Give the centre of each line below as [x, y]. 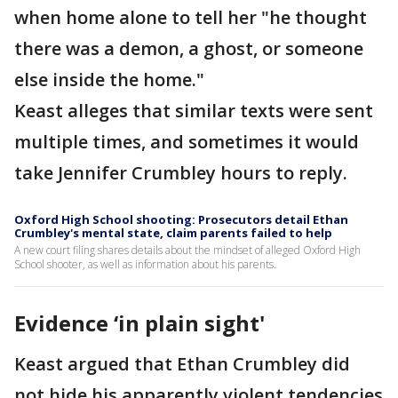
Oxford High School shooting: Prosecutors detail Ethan [181, 220]
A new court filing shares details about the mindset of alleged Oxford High [187, 251]
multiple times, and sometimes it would [187, 142]
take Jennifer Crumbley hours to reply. [181, 173]
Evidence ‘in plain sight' [139, 323]
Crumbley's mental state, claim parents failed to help [173, 233]
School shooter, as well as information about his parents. [145, 265]
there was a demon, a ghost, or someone [189, 49]
